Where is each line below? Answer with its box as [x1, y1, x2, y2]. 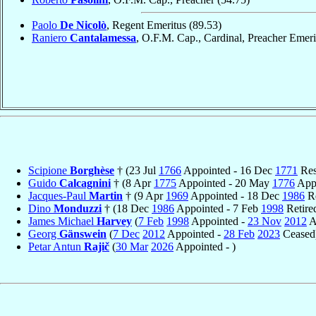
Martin [89, 189, 123, 202]
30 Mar [116, 240, 148, 253]
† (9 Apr [123, 189, 166, 202]
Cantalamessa [70, 31, 136, 44]
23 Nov [248, 214, 281, 227]
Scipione [28, 164, 70, 176]
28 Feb [224, 227, 255, 240]
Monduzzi [54, 202, 102, 214]
